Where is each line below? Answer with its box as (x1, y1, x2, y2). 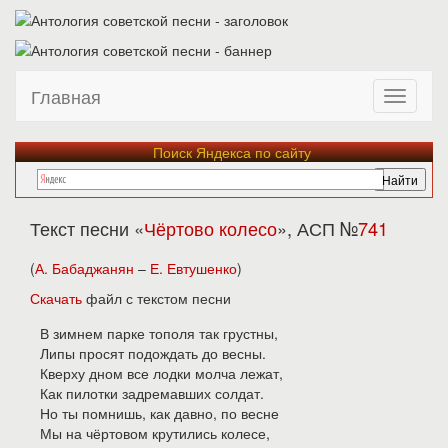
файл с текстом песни (82, 288, 231, 308)
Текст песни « (30, 215, 144, 241)
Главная (31, 83, 101, 109)
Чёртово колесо (144, 215, 277, 241)
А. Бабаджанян (35, 258, 134, 278)
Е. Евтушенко (150, 258, 237, 278)
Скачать (30, 288, 82, 308)
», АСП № (277, 215, 358, 241)
